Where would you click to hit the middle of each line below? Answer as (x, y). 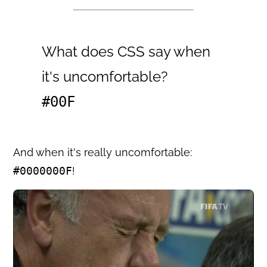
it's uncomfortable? (105, 76)
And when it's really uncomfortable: (103, 152)
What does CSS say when (126, 51)
